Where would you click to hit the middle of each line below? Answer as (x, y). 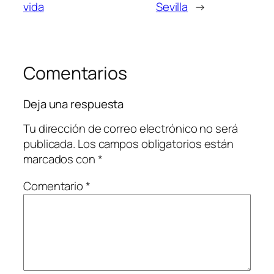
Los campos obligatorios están (156, 144)
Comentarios (75, 73)
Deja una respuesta (74, 104)
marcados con (61, 159)
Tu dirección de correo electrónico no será (131, 129)
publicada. (50, 144)
